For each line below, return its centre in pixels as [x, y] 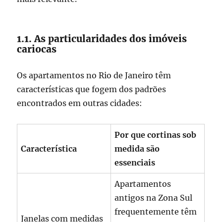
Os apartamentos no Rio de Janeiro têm [94, 76]
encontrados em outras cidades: [80, 103]
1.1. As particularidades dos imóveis [102, 39]
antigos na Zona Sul [154, 198]
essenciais [135, 163]
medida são [137, 149]
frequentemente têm [156, 212]
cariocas [37, 49]
